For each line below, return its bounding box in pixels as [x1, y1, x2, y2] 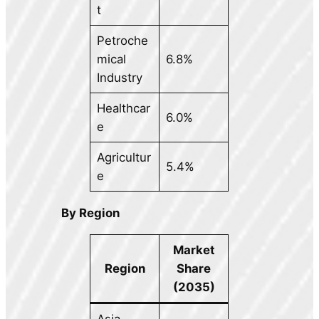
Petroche [96, 33, 148, 48]
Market [172, 242, 215, 257]
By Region [61, 206, 120, 221]
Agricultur [96, 150, 151, 165]
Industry [96, 70, 142, 85]
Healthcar [96, 101, 150, 116]
